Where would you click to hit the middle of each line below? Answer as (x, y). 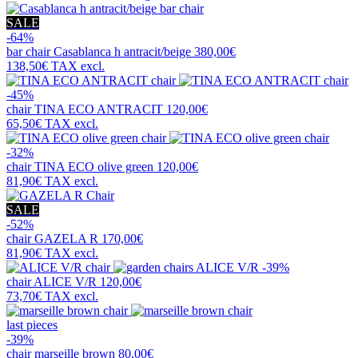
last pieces (32, 325)
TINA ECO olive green (94, 167)
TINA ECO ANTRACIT (99, 109)
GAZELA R (66, 239)
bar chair (30, 52)
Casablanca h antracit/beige (122, 52)
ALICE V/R (65, 282)
